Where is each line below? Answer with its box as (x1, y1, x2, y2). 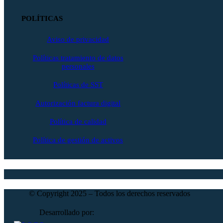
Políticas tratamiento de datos (32, 54, 123, 62)
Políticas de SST (53, 81, 103, 89)
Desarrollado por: (39, 208, 95, 217)
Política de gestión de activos (33, 136, 123, 144)
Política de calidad (49, 117, 107, 126)
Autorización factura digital (35, 99, 121, 108)
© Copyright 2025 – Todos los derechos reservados (29, 189, 190, 198)
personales (61, 62, 95, 71)
